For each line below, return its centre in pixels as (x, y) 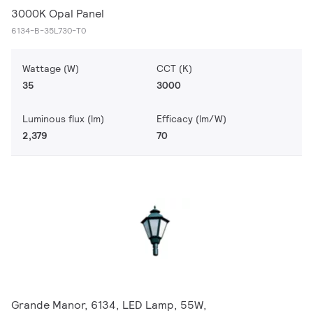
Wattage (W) (51, 68)
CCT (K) (174, 68)
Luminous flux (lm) (63, 119)
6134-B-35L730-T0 (49, 30)
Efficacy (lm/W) (191, 119)
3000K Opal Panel (58, 14)
